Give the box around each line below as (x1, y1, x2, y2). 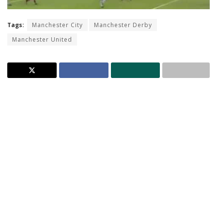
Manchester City (32, 20, 83, 29)
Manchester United (12, 35, 72, 44)
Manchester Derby (94, 20, 152, 29)
